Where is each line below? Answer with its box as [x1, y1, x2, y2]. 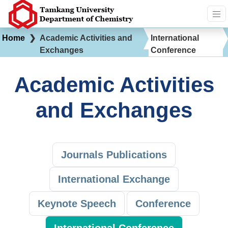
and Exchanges [36, 98, 192, 122]
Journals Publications [61, 149, 167, 160]
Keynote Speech [37, 198, 116, 209]
